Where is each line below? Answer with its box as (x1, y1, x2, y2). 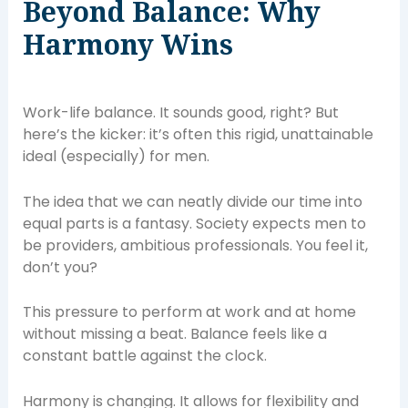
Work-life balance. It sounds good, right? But (22, 102, 339, 124)
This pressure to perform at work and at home (22, 301, 356, 323)
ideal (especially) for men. (22, 146, 209, 168)
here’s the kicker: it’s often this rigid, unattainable (22, 124, 373, 146)
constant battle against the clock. (22, 345, 267, 367)
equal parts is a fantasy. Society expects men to (22, 212, 366, 234)
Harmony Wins (22, 25, 233, 64)
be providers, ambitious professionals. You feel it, (22, 234, 368, 256)
